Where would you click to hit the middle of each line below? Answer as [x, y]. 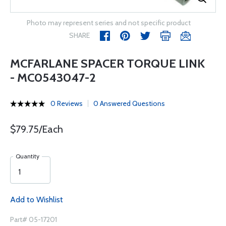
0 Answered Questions [129, 103]
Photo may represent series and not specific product [109, 23]
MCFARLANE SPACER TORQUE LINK [107, 63]
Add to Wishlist [37, 200]
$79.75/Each [37, 129]
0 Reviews [67, 103]
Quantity [27, 156]
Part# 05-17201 [34, 219]
